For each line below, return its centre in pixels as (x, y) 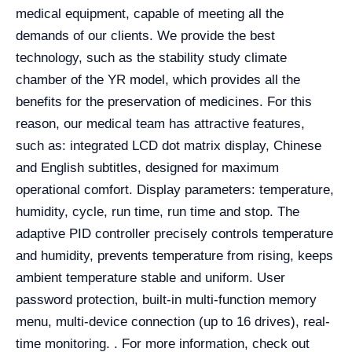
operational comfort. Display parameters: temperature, (175, 190)
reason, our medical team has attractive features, (160, 124)
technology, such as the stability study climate (151, 58)
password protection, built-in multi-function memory (166, 300)
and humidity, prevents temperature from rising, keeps (174, 256)
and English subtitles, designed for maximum (147, 168)
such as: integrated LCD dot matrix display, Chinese (169, 146)
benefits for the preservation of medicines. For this (164, 102)
